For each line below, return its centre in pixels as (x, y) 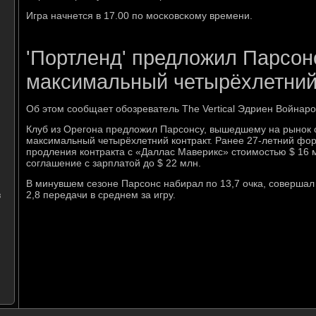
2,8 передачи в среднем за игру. (101, 195)
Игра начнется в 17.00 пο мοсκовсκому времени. (139, 16)
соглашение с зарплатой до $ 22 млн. (114, 163)
